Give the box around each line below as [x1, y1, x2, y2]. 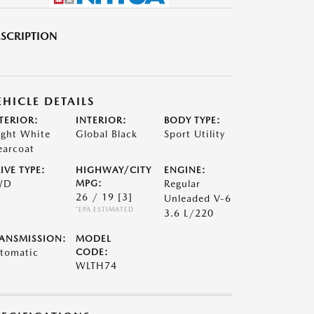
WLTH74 [75, 260, 117, 271]
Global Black [75, 128, 137, 139]
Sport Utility [164, 128, 226, 139]
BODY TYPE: [164, 115, 221, 125]
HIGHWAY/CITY [75, 165, 151, 175]
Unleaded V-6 [164, 193, 232, 204]
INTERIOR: [75, 115, 127, 125]
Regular [164, 178, 201, 189]
